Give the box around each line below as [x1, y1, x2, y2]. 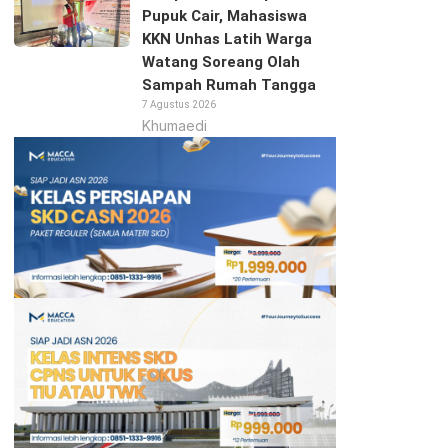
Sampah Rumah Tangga [141, 75, 316, 94]
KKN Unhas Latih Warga [141, 29, 312, 48]
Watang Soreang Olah [141, 52, 300, 71]
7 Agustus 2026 [141, 98, 216, 110]
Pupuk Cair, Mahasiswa [141, 6, 307, 25]
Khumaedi [141, 117, 207, 135]
